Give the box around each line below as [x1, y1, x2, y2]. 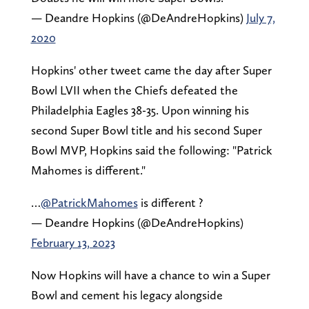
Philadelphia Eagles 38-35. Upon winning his [30, 103, 249, 118]
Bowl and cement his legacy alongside [30, 288, 223, 303]
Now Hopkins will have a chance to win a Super [30, 268, 270, 283]
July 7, [246, 10, 275, 26]
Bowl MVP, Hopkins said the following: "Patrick [30, 143, 272, 158]
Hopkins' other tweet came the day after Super [30, 63, 272, 78]
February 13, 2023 [30, 235, 115, 250]
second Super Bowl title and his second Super [30, 123, 262, 138]
